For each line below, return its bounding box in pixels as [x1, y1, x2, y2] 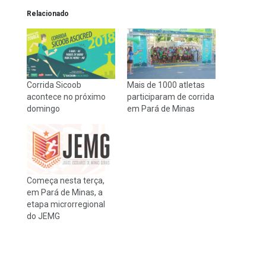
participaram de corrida [127, 91, 214, 102]
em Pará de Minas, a [27, 187, 103, 197]
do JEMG [27, 211, 60, 221]
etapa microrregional [27, 199, 105, 209]
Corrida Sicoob [27, 80, 81, 90]
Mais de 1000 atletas [127, 80, 205, 90]
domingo [27, 103, 60, 113]
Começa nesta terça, [27, 175, 104, 185]
